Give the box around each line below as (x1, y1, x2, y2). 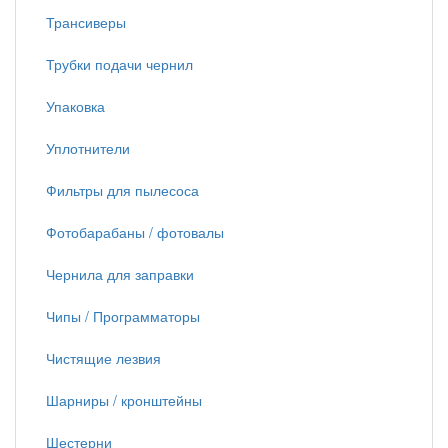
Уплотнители (46, 138, 130, 158)
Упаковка (46, 96, 105, 116)
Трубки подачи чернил (46, 54, 193, 74)
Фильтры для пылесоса (46, 180, 199, 200)
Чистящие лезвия (46, 348, 161, 368)
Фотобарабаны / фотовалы (46, 222, 224, 242)
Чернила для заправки (46, 264, 194, 284)
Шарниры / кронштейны (46, 390, 202, 410)
